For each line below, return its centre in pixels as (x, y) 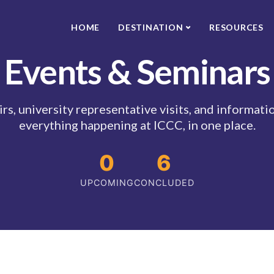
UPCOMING (107, 183)
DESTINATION (151, 27)
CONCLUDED (164, 183)
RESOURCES (236, 27)
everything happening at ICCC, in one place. (137, 125)
